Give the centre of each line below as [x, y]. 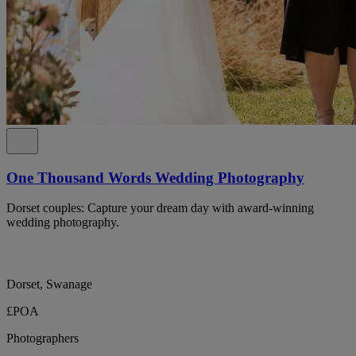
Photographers [43, 339]
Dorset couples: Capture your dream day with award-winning [160, 208]
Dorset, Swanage [49, 284]
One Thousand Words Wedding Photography [155, 177]
